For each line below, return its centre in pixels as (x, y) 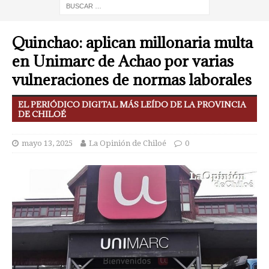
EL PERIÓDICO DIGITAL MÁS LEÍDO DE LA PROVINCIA (132, 104)
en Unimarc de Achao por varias (123, 61)
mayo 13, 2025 (47, 143)
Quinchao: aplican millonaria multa (132, 42)
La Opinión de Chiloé (128, 143)
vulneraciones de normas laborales (132, 80)
